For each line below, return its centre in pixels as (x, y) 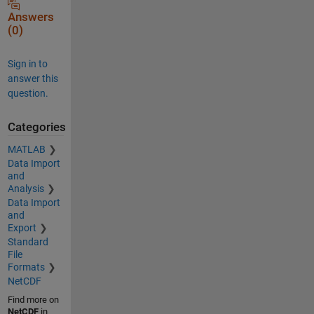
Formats (26, 267)
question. (28, 93)
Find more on (33, 300)
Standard (28, 242)
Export (22, 228)
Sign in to (27, 63)
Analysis (26, 189)
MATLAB (26, 149)
